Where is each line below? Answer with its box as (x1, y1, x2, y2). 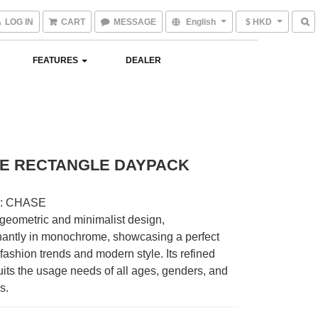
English (186, 17, 216, 27)
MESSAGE (114, 17, 156, 27)
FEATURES (33, 55, 80, 65)
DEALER (126, 55, 161, 65)
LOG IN (5, 17, 33, 27)
